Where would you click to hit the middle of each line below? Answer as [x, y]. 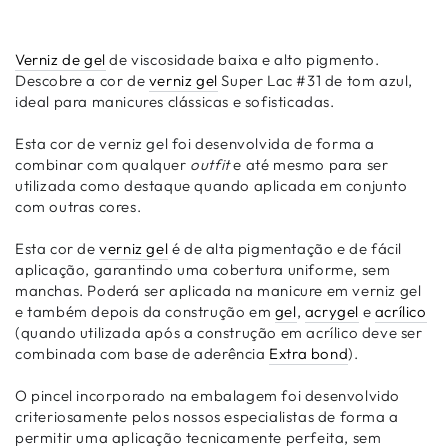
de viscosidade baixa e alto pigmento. [242, 59]
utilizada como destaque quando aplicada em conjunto [211, 185]
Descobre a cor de [82, 80]
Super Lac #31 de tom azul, [315, 80]
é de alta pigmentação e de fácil [285, 248]
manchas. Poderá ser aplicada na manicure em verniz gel [218, 290]
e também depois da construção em [145, 311]
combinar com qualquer [103, 164]
